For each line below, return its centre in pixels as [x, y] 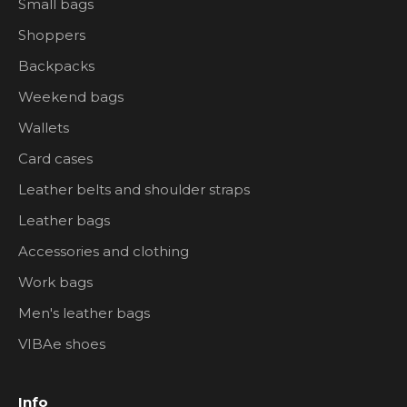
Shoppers [52, 35]
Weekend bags [71, 96]
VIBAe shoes [62, 343]
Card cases [55, 158]
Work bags [55, 282]
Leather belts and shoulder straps [134, 189]
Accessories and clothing [104, 251]
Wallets [44, 127]
